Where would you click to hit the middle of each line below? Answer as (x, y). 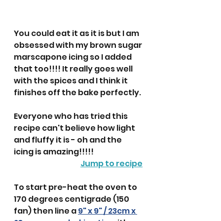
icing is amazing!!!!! (55, 152)
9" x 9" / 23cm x (108, 211)
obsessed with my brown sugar (79, 45)
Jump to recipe (111, 164)
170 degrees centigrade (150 (72, 199)
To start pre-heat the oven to (76, 187)
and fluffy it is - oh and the (69, 140)
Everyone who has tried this (72, 116)
